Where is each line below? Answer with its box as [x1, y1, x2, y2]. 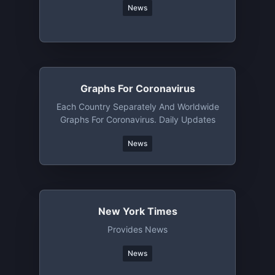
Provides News [107, 224, 168, 234]
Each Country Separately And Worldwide [56, 101, 219, 112]
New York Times [98, 205, 177, 217]
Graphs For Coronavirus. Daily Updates [60, 114, 215, 125]
